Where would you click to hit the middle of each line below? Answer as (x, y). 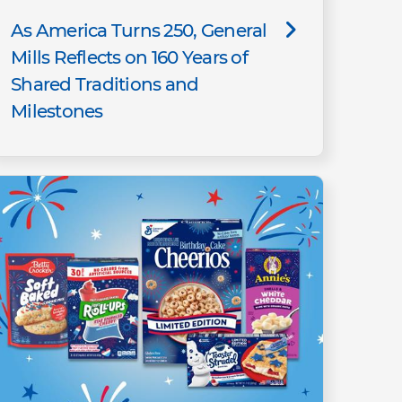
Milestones (57, 111)
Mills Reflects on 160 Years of (129, 57)
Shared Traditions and (105, 84)
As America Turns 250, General (139, 30)
